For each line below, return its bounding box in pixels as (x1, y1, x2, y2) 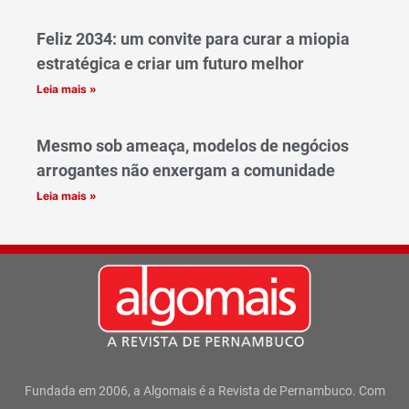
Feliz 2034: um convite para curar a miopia (37, 29, 350, 49)
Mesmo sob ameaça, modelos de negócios (37, 136, 349, 156)
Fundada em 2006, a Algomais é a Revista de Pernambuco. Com (24, 383, 385, 398)
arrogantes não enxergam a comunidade (37, 161, 335, 181)
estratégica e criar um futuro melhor (37, 54, 304, 74)
